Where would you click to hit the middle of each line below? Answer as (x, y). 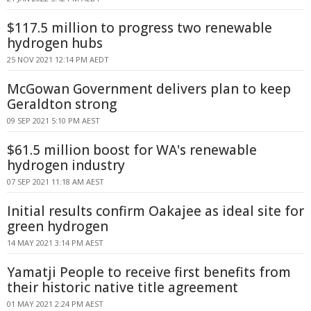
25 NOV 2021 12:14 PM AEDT (58, 59)
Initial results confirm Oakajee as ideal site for (155, 211)
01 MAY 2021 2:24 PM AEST (55, 304)
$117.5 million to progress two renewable (140, 28)
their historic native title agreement (123, 287)
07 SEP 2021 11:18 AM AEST (56, 182)
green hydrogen (58, 226)
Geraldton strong (62, 104)
